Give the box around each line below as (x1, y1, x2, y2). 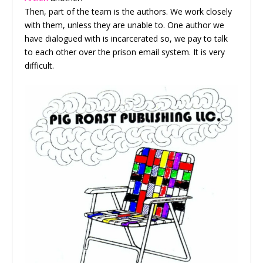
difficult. (25, 59, 55, 71)
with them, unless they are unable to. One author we (25, 19, 225, 31)
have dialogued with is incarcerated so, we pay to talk (25, 32, 228, 44)
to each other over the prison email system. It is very (25, 46, 225, 58)
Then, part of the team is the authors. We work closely (25, 5, 232, 17)
